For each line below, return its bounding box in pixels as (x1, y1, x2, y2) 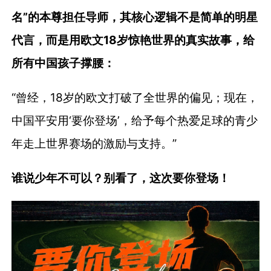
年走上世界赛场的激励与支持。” (11, 135, 177, 151)
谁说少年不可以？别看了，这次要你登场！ (11, 171, 230, 185)
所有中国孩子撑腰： (11, 55, 116, 70)
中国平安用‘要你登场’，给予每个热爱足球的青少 (11, 113, 258, 128)
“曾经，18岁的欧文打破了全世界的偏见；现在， (11, 90, 259, 105)
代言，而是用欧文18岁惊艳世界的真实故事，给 (11, 32, 255, 47)
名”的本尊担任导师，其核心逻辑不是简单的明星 (11, 9, 258, 24)
